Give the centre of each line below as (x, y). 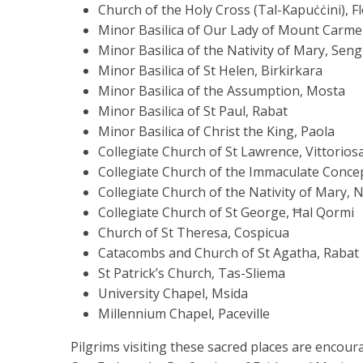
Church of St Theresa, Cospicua (194, 233)
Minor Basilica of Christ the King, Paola (216, 132)
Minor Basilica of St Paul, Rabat (193, 111)
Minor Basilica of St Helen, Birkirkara (210, 71)
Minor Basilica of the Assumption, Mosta (222, 91)
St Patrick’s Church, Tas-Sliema (192, 273)
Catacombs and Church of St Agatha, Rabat (228, 253)
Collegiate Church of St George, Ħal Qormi (226, 213)
